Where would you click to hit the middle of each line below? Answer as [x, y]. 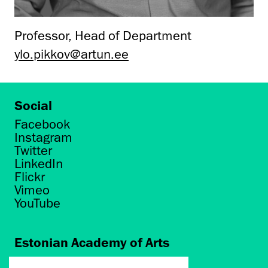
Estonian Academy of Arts [92, 242]
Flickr [30, 177]
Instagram [43, 138]
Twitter [33, 151]
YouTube [37, 203]
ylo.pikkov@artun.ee [71, 54]
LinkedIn [39, 164]
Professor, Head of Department [103, 35]
